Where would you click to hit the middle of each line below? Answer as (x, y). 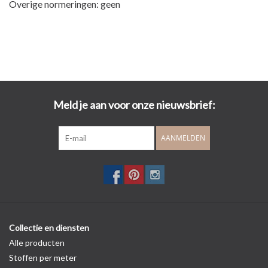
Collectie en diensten (49, 228)
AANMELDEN (183, 138)
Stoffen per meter (43, 258)
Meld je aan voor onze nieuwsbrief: (134, 105)
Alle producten (37, 243)
